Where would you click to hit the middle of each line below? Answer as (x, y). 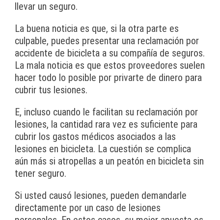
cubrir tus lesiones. (51, 90)
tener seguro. (41, 174)
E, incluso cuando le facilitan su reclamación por (106, 112)
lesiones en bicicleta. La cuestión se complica (103, 149)
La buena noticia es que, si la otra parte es (97, 29)
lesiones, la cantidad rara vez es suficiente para (106, 124)
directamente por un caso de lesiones (88, 208)
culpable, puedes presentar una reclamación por (107, 41)
